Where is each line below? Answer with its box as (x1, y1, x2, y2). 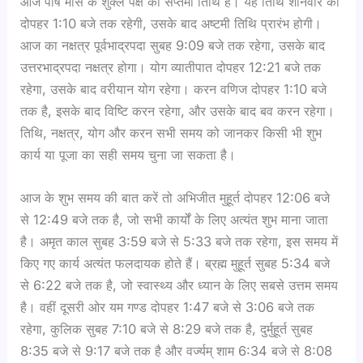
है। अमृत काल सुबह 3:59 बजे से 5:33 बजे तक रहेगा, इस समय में (20, 233, 339, 250)
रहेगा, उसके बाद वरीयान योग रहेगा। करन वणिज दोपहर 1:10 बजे (20, 80, 327, 97)
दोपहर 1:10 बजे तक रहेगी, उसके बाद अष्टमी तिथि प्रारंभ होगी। (20, 15, 322, 32)
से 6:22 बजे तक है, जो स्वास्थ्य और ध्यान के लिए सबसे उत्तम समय (20, 276, 339, 293)
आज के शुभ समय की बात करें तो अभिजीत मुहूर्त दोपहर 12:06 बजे (20, 189, 331, 206)
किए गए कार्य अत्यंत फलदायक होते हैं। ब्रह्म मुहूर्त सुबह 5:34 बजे (20, 254, 331, 271)
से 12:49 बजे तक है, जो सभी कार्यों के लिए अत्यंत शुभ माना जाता (20, 211, 329, 228)
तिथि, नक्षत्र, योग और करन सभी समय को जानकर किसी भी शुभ (20, 124, 322, 141)
